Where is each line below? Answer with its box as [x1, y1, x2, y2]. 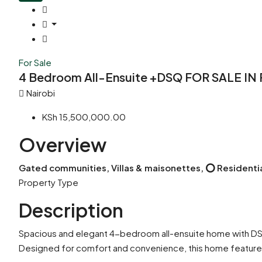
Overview [19, 133, 106, 157]
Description [19, 198, 123, 222]
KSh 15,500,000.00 [42, 111, 126, 123]
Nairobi [26, 87, 55, 99]
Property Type [19, 177, 78, 188]
